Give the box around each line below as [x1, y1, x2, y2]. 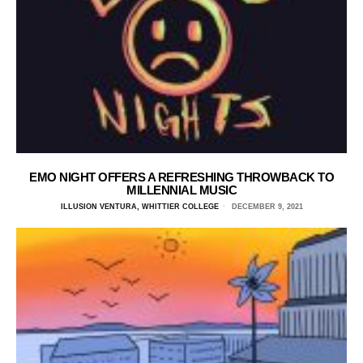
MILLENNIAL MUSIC [126, 183, 237, 198]
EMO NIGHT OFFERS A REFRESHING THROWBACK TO [29, 170, 334, 185]
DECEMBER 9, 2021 [228, 203, 303, 211]
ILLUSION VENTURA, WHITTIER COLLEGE [60, 203, 219, 211]
